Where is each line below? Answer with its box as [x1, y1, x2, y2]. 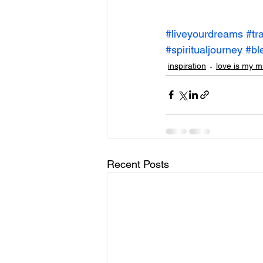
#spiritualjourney [166, 43, 242, 56]
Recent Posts [107, 157, 169, 170]
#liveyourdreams [166, 27, 243, 40]
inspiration [168, 61, 206, 71]
